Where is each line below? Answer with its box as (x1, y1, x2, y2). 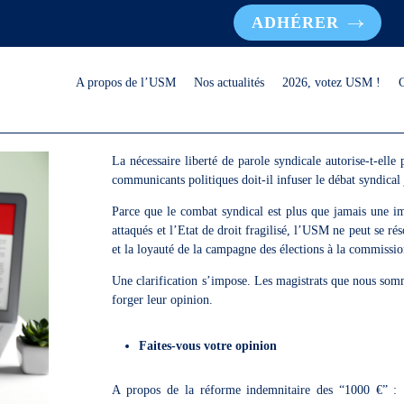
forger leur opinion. (112, 293, 214, 307)
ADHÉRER (252, 14, 340, 32)
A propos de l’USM (76, 76, 177, 89)
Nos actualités (194, 76, 265, 89)
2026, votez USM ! (282, 76, 381, 89)
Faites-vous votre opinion (139, 339, 278, 353)
